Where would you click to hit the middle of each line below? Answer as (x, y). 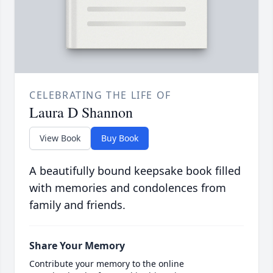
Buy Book (120, 138)
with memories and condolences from (128, 188)
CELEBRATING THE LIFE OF (100, 95)
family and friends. (77, 205)
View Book (60, 138)
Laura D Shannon (81, 112)
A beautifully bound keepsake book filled (135, 171)
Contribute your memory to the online (107, 264)
